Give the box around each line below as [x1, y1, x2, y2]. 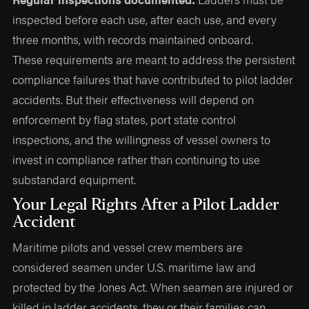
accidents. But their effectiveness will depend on [12, 91, 255, 108]
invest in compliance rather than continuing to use [12, 151, 261, 168]
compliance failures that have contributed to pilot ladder [12, 71, 294, 88]
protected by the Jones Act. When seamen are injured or [12, 278, 294, 295]
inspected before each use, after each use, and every [12, 11, 277, 28]
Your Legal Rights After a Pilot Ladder [12, 195, 279, 215]
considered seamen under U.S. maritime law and [12, 258, 257, 275]
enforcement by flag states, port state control [12, 111, 237, 128]
